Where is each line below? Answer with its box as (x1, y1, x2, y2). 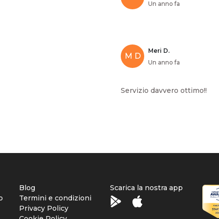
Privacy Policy (19, 204, 69, 213)
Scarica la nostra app (109, 183, 183, 192)
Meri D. (148, 46, 170, 54)
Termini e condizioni (19, 194, 92, 202)
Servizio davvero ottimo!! (121, 86, 207, 95)
